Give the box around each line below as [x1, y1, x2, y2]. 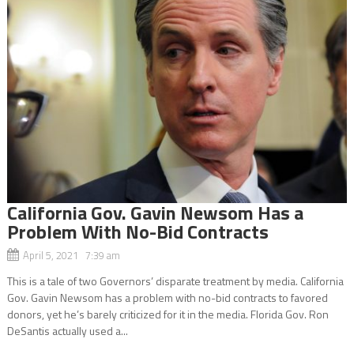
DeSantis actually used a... [6, 322, 128, 339]
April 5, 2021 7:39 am [22, 247, 120, 263]
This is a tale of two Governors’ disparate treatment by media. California [6, 272, 344, 289]
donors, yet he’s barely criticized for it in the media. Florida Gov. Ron [6, 305, 329, 322]
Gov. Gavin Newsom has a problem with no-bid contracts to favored [6, 288, 328, 306]
